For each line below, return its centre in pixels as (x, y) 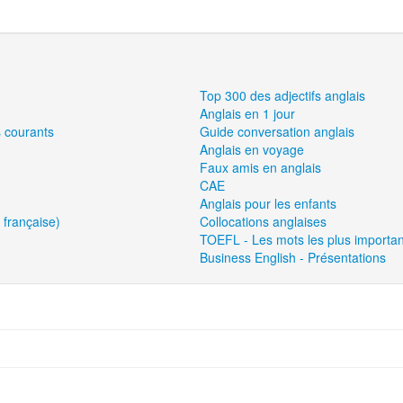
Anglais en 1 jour (248, 113)
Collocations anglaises (264, 221)
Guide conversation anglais (278, 131)
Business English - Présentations (293, 257)
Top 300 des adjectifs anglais (283, 95)
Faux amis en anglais (261, 167)
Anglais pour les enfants (269, 203)
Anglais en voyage (252, 149)
